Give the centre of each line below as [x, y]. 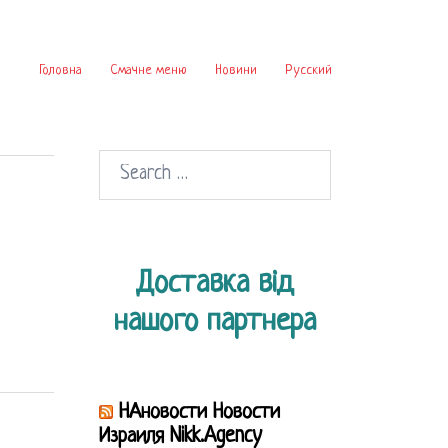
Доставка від [214, 284]
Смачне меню [148, 70]
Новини [236, 70]
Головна [60, 70]
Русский [308, 70]
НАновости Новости [199, 412]
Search [123, 165]
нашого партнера [214, 322]
